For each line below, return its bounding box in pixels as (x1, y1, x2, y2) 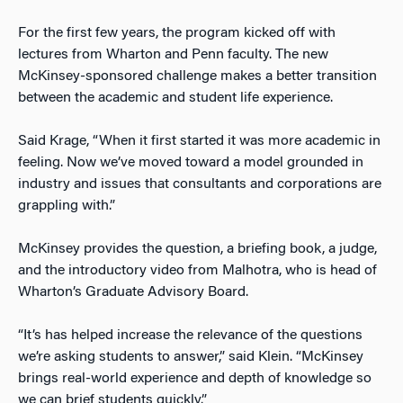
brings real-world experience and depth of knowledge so (18, 371, 372, 386)
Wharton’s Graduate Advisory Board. (18, 284, 248, 300)
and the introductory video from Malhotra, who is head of (18, 263, 377, 278)
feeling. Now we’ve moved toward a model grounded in (18, 155, 363, 170)
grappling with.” (18, 198, 115, 213)
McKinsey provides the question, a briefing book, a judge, (18, 241, 377, 256)
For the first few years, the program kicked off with (18, 25, 336, 40)
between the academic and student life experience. (18, 90, 333, 105)
